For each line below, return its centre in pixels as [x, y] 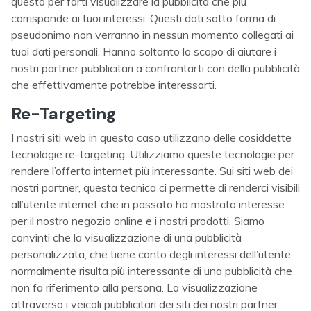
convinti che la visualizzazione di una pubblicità [126, 237]
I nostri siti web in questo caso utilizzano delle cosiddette [151, 137]
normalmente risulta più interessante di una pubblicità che [152, 271]
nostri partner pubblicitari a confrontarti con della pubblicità [155, 68]
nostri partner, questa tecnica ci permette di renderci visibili [155, 187]
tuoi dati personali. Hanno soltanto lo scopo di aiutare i [144, 51]
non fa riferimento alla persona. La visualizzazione [134, 287]
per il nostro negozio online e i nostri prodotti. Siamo [138, 221]
